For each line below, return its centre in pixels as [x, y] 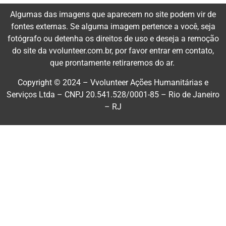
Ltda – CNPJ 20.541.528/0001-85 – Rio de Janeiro [128, 94]
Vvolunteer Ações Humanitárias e [149, 82]
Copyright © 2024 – [54, 82]
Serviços [22, 94]
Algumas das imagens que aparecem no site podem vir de [113, 15]
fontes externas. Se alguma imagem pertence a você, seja [113, 27]
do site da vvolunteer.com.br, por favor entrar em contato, [113, 51]
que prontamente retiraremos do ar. [113, 63]
